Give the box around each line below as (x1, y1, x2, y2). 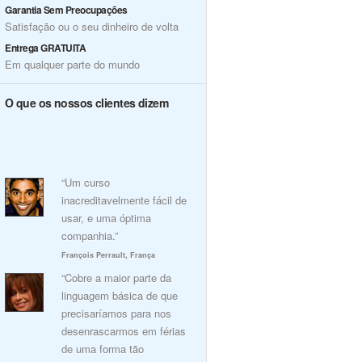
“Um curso (61, 175, 110, 190)
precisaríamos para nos (61, 305, 171, 321)
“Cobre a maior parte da (61, 270, 171, 285)
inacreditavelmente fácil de (61, 192, 187, 208)
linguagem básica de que (61, 288, 178, 303)
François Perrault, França (61, 250, 155, 260)
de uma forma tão (61, 341, 144, 356)
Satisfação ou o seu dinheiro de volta (5, 19, 179, 34)
